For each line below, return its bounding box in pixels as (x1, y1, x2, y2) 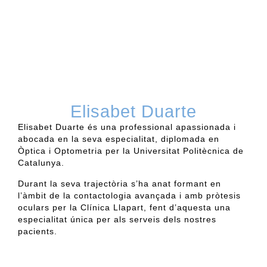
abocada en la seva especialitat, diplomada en (18, 134, 219, 144)
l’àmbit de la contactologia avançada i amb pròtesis (18, 190, 241, 200)
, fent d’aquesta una (144, 202, 231, 212)
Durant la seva (18, 178, 84, 188)
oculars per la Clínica (18, 202, 113, 212)
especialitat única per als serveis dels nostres (18, 214, 216, 224)
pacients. (18, 226, 57, 236)
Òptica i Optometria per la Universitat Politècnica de (18, 146, 244, 156)
